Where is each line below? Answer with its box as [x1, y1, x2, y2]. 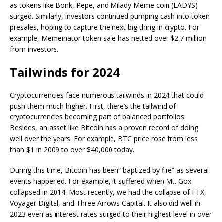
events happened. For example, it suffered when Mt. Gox [10, 176, 191, 186]
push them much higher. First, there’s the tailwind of [10, 101, 176, 111]
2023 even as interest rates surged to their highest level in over [10, 209, 212, 219]
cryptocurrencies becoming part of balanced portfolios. [10, 112, 186, 121]
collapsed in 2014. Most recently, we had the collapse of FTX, [10, 187, 206, 197]
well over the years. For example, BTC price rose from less [10, 134, 198, 143]
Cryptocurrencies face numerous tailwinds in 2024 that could [10, 90, 204, 100]
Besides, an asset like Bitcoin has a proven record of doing [10, 123, 198, 132]
